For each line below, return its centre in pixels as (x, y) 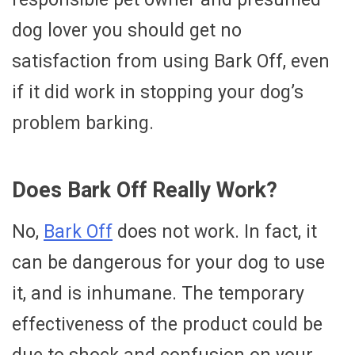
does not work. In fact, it (215, 232)
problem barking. (83, 123)
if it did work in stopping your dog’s (158, 92)
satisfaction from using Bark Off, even (171, 61)
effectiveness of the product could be (167, 325)
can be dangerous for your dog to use (168, 263)
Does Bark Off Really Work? (145, 190)
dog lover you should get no (127, 30)
